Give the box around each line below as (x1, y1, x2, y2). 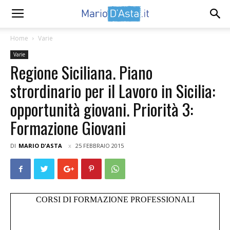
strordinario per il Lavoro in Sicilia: (10, 79, 215, 103)
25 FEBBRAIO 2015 (75, 142, 124, 149)
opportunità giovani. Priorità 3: (10, 97, 193, 121)
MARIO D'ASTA (18, 142, 62, 149)
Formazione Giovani (10, 116, 126, 140)
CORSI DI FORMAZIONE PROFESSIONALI (35, 195, 195, 204)
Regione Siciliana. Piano (10, 60, 152, 84)
